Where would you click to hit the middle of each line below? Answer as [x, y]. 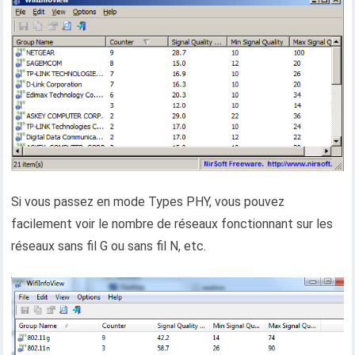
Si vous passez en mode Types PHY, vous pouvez [148, 201]
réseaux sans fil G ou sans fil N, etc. [109, 246]
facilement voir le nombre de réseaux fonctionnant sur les [172, 223]
